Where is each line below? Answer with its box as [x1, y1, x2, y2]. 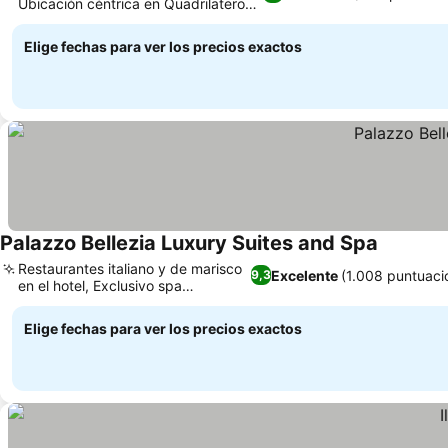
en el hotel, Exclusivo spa [18, 277, 182, 294]
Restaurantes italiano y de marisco [18, 260, 242, 277]
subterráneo [18, 294, 97, 311]
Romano [18, 12, 71, 29]
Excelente [271, 266, 339, 284]
